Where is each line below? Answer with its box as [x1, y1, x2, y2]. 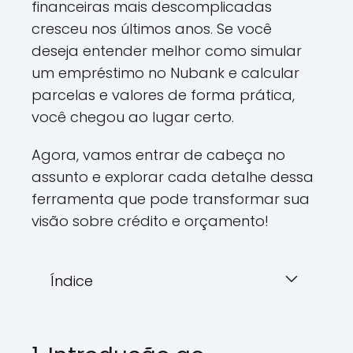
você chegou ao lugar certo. [32, 107, 234, 127]
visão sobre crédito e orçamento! [32, 211, 269, 231]
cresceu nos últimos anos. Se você [32, 19, 272, 39]
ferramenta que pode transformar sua [32, 189, 310, 209]
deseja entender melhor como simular [32, 41, 302, 61]
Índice [50, 271, 93, 291]
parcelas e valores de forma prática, [32, 85, 295, 105]
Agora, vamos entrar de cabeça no [32, 145, 285, 165]
